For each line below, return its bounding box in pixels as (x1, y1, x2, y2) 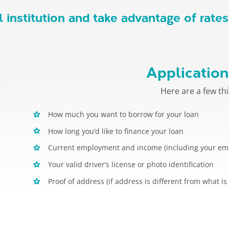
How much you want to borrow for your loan (48, 109, 199, 119)
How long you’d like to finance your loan (48, 126, 184, 136)
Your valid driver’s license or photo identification (48, 159, 214, 170)
